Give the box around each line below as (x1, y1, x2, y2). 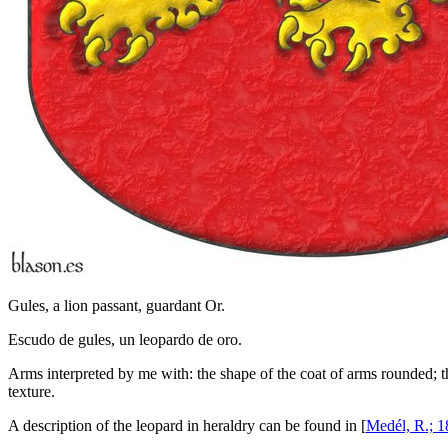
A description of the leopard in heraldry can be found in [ (8, 417, 366, 435)
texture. (8, 383, 55, 401)
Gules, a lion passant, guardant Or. (8, 297, 225, 315)
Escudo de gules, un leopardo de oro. (8, 331, 242, 349)
